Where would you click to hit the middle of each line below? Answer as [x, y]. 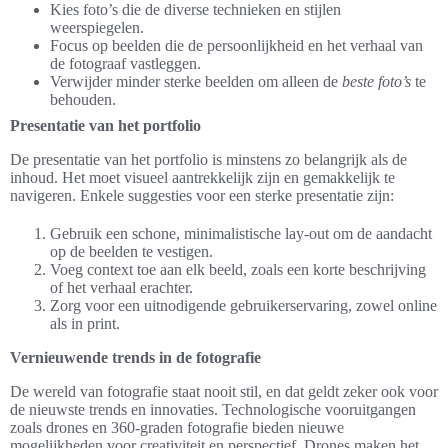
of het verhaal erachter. [121, 288]
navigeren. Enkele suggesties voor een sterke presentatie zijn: [202, 196]
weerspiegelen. [97, 28]
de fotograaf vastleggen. [125, 64]
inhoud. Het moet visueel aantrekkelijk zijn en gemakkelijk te [202, 178]
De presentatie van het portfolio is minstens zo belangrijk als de [208, 160]
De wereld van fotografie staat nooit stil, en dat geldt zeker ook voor [224, 392]
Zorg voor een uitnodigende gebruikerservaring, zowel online [243, 306]
